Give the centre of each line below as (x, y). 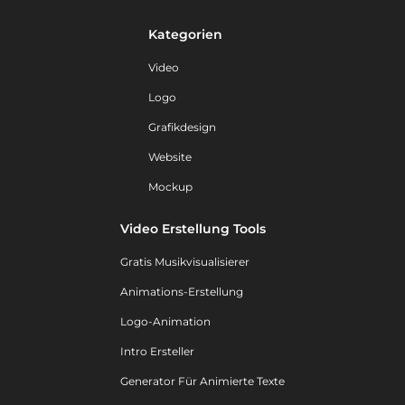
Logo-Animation (165, 322)
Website (170, 157)
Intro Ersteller (157, 352)
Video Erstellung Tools (193, 229)
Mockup (170, 187)
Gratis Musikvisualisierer (185, 262)
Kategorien (185, 35)
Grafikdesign (182, 127)
